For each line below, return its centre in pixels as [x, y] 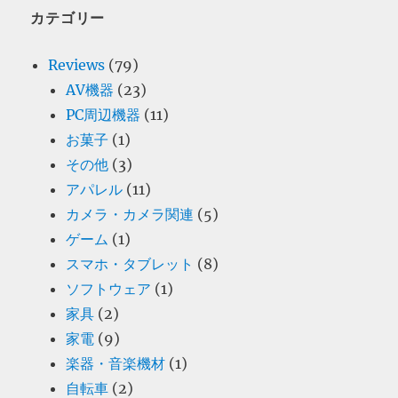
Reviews [77, 64]
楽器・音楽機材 [116, 363]
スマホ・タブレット [130, 263]
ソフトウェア [109, 288]
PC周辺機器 [103, 114]
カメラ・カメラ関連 [130, 214]
